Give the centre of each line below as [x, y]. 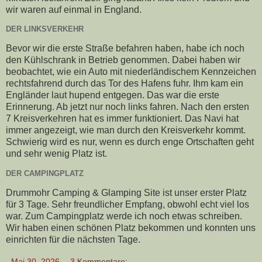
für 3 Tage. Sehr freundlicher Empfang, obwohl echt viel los [127, 204]
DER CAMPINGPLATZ [45, 174]
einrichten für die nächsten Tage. [73, 239]
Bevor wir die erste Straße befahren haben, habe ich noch [125, 49]
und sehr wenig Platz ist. [56, 154]
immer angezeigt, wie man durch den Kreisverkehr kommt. [126, 130]
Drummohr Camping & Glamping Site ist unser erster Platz [126, 192]
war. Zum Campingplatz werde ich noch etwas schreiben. [124, 216]
